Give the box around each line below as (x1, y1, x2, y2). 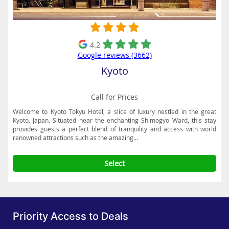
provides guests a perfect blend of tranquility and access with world (13, 125, 216, 133)
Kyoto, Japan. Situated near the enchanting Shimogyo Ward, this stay (13, 116, 216, 124)
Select (104, 158, 125, 168)
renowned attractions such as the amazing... (13, 133, 138, 142)
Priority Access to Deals (13, 210, 128, 222)
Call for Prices (91, 92, 138, 102)
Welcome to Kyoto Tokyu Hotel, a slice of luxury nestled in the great (13, 107, 216, 116)
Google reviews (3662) (77, 50, 152, 60)
